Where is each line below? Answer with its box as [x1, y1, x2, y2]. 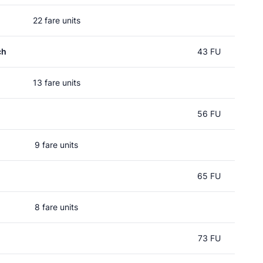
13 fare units [32, 77, 80, 87]
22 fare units [32, 15, 80, 25]
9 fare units [35, 140, 78, 150]
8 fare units [35, 202, 78, 212]
